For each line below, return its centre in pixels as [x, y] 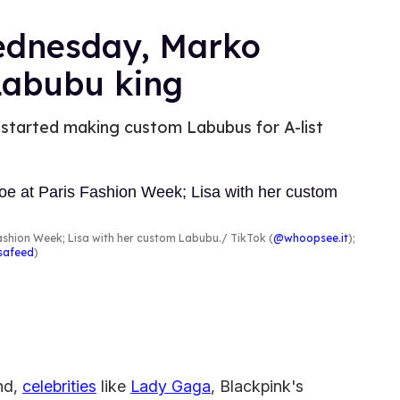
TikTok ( [250, 238]
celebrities [59, 387]
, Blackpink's [257, 387]
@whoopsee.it [311, 238]
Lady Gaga [171, 387]
